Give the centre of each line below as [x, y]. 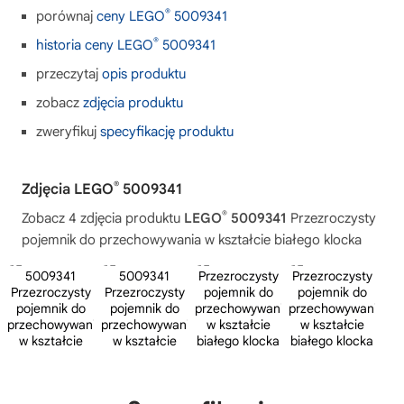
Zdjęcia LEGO [68, 189]
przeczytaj [69, 74]
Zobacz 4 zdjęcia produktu [103, 218]
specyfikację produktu [167, 132]
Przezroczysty [331, 218]
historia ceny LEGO [95, 45]
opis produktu [144, 74]
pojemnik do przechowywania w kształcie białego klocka [192, 240]
